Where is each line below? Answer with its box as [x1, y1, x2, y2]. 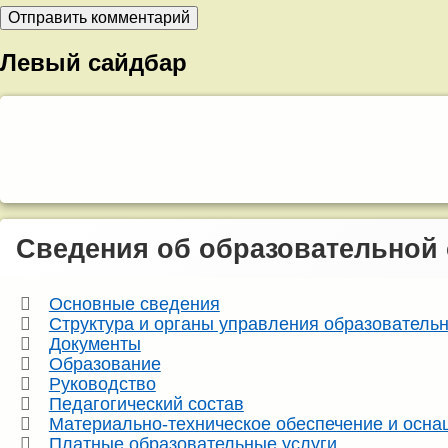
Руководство [48, 374, 156, 395]
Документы [48, 334, 141, 355]
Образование [48, 354, 161, 375]
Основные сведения [48, 294, 220, 315]
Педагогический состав [48, 394, 244, 415]
